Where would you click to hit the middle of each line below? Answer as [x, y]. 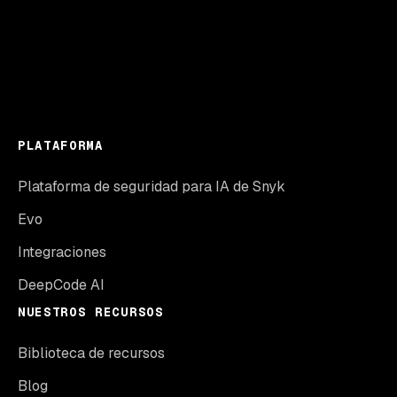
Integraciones [62, 252]
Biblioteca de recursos [91, 353]
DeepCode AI [61, 285]
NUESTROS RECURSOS [91, 312]
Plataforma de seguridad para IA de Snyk [152, 187]
